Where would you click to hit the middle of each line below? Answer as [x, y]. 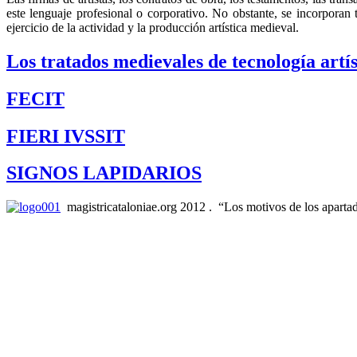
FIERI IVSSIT [66, 136]
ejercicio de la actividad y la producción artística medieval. [153, 27]
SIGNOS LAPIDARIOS [104, 173]
